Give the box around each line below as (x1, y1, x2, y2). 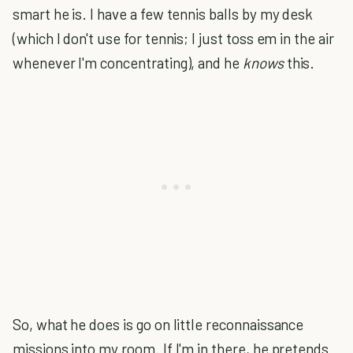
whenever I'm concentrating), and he (13, 54, 243, 72)
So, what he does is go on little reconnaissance (13, 315, 304, 333)
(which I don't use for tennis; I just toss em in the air (13, 29, 334, 47)
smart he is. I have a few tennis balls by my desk (13, 5, 314, 23)
